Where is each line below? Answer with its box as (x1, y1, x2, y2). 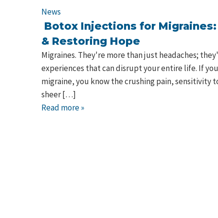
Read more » (41, 102, 84, 113)
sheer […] (41, 89, 76, 100)
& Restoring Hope (41, 35, 140, 48)
